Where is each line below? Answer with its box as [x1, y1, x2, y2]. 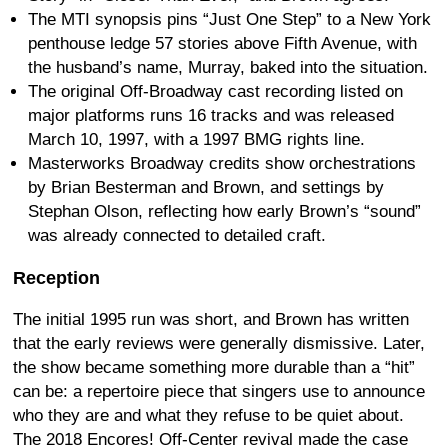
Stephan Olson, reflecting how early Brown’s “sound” [28, 201, 421, 221]
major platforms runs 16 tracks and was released [28, 105, 394, 125]
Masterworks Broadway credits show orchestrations [28, 153, 416, 173]
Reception [13, 267, 100, 288]
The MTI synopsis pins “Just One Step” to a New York [28, 9, 431, 29]
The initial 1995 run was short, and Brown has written [13, 309, 409, 329]
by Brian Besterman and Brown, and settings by [28, 177, 384, 197]
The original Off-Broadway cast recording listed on [28, 81, 403, 101]
